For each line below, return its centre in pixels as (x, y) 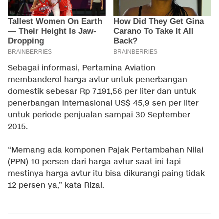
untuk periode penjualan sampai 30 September (99, 115)
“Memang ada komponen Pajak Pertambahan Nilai (106, 150)
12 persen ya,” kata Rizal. (56, 185)
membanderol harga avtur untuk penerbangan (98, 80)
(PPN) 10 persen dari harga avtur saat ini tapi (94, 162)
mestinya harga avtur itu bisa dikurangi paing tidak (106, 174)
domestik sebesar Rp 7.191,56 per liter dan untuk (102, 91)
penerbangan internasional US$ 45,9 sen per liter (103, 103)
